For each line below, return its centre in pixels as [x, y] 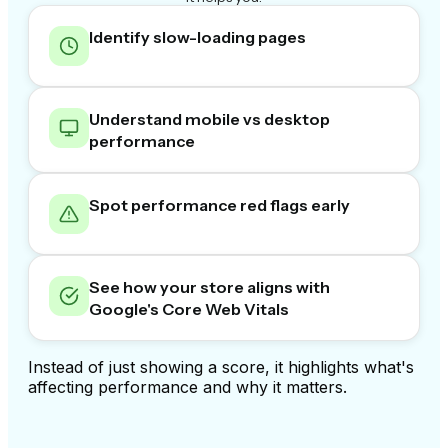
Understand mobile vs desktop [209, 118]
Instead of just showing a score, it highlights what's [221, 366]
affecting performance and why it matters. [187, 386]
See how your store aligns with [209, 286]
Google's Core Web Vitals [189, 308]
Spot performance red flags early [219, 204]
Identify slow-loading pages [197, 36]
